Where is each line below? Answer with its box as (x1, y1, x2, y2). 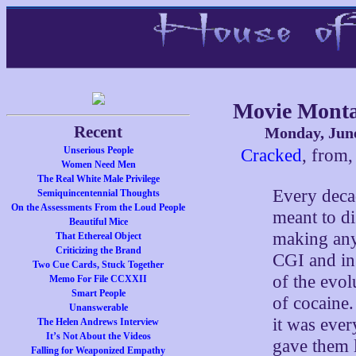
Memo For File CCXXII (49, 273, 148, 284)
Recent (74, 122, 123, 141)
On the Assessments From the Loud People (11, 202, 186, 213)
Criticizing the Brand (55, 245, 141, 256)
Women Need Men (60, 159, 136, 170)
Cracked (241, 145, 303, 165)
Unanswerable (68, 302, 128, 313)
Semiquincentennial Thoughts (37, 188, 160, 199)
